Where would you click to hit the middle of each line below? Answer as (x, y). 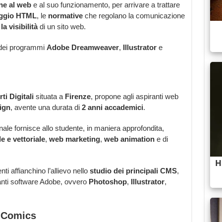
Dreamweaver (95, 48)
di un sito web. (62, 27)
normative (64, 16)
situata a (49, 97)
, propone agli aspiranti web (134, 97)
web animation (129, 139)
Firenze (78, 97)
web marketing (74, 139)
